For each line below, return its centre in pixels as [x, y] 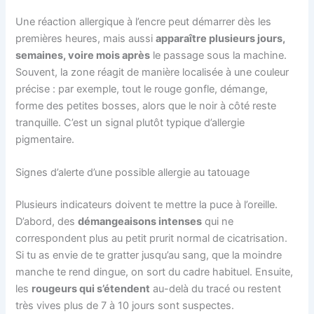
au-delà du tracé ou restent [216, 288]
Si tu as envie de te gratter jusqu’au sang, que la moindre [149, 255]
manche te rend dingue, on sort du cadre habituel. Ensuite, [155, 272]
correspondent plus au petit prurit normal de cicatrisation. [152, 238]
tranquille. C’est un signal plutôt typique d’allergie [130, 122]
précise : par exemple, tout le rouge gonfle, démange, [142, 89]
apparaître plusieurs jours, [221, 38]
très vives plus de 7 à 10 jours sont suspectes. [125, 305]
